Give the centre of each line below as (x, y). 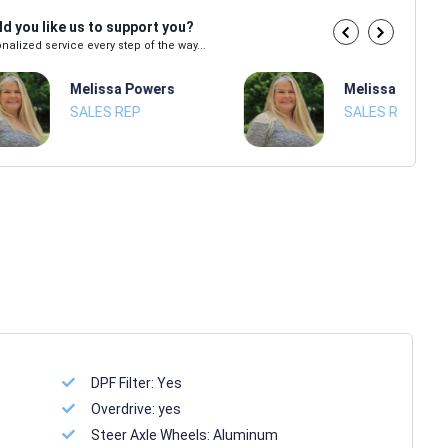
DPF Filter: (124, 383)
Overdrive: (125, 409)
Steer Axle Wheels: (152, 435)
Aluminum (246, 435)
